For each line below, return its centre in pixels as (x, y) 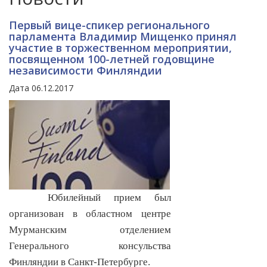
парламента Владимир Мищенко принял (123, 37)
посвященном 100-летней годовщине (112, 59)
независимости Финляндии (86, 71)
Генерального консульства (90, 246)
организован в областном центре (90, 214)
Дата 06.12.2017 (41, 88)
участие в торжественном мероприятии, (120, 48)
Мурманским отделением (90, 230)
